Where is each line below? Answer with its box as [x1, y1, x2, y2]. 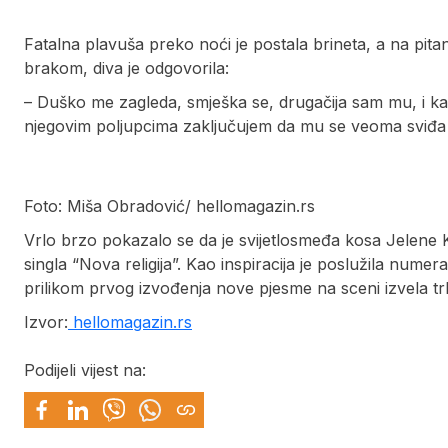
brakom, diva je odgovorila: [24, 58, 229, 79]
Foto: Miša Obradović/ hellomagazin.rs [24, 196, 315, 217]
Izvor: [24, 312, 68, 333]
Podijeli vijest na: [24, 360, 146, 381]
